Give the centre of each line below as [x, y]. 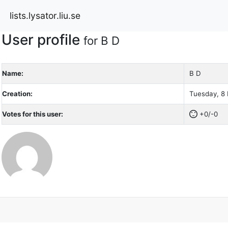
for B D [101, 40]
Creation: [17, 93]
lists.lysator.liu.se [45, 15]
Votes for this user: [32, 114]
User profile [42, 39]
